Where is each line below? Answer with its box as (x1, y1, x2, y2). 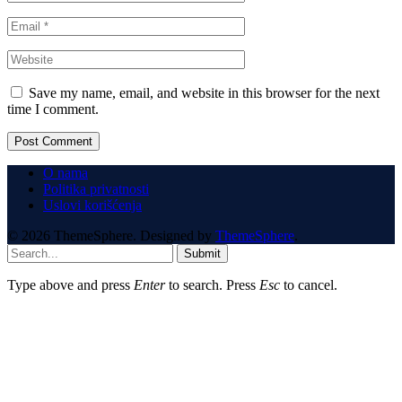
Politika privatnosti (43, 181, 149, 197)
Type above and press (7, 277, 134, 293)
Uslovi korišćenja (43, 197, 142, 214)
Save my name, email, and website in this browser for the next (29, 85, 380, 101)
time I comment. (7, 101, 99, 118)
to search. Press (165, 277, 259, 293)
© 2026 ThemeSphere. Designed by (7, 228, 215, 244)
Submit (184, 247, 221, 261)
